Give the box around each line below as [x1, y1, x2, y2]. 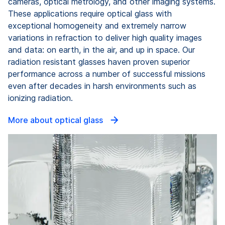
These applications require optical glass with [8, 8, 172, 19]
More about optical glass [8, 115, 105, 125]
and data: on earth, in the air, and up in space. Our [8, 44, 195, 55]
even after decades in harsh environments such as [8, 80, 196, 91]
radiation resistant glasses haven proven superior [8, 56, 190, 67]
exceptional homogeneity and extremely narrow [8, 20, 186, 31]
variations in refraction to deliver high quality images [8, 32, 202, 43]
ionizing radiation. [8, 92, 73, 103]
